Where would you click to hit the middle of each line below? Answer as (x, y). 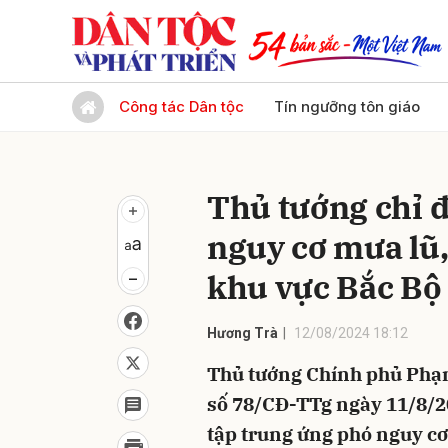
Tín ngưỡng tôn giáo (347, 106)
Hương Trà (242, 333)
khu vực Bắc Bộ (324, 287)
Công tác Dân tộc (181, 106)
